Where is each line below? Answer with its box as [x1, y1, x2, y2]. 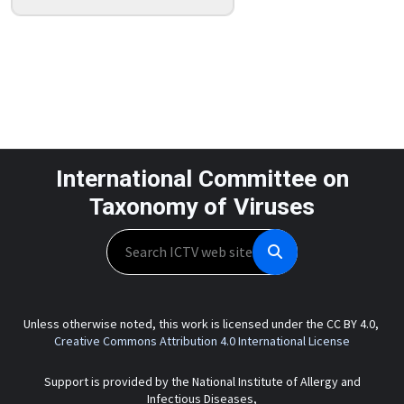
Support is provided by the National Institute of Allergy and [43, 373, 361, 390]
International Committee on [55, 164, 349, 193]
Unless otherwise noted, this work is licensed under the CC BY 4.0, [23, 316, 381, 333]
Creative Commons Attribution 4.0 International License [54, 333, 350, 350]
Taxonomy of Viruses [89, 192, 315, 221]
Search [106, 230, 144, 248]
